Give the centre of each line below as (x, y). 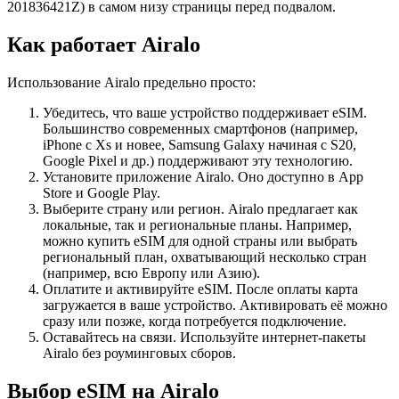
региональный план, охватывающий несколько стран (205, 257)
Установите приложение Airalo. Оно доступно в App (203, 177)
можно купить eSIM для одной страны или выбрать (200, 241)
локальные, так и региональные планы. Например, (197, 225)
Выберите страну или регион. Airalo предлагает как (200, 209)
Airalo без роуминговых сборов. (139, 354)
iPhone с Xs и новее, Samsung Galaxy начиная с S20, (199, 145)
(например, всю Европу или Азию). (151, 273)
